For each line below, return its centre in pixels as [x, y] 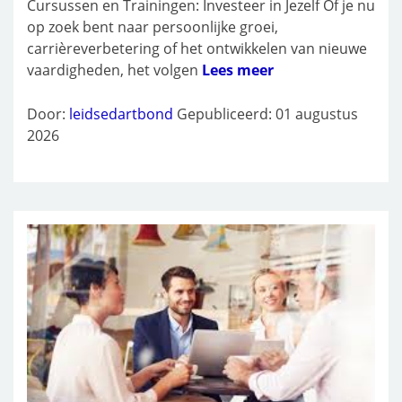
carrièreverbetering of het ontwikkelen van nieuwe [197, 48]
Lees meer [238, 70]
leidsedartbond [121, 114]
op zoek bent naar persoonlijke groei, [153, 26]
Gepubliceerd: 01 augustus [267, 114]
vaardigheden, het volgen [114, 70]
